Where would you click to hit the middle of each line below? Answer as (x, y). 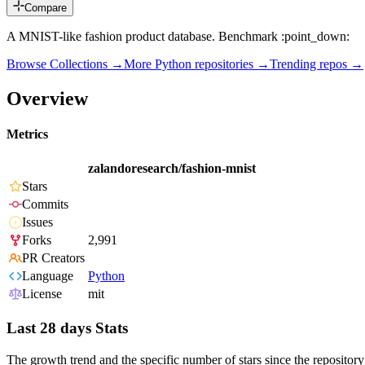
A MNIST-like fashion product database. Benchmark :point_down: (178, 37)
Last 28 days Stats (67, 328)
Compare (46, 8)
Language (48, 276)
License (42, 294)
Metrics (27, 134)
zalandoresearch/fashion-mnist (172, 169)
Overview (47, 98)
